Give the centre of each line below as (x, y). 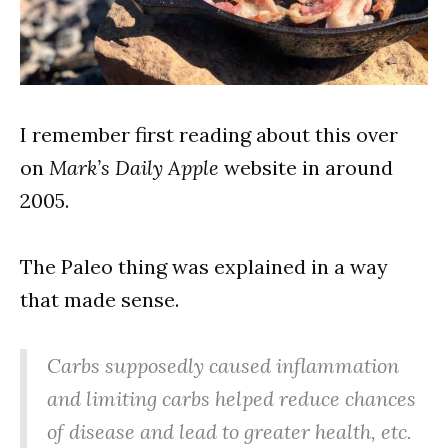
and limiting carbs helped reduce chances (231, 398)
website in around (306, 167)
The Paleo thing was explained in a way (204, 266)
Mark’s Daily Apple (134, 167)
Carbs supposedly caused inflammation (223, 365)
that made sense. (99, 299)
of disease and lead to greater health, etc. (229, 431)
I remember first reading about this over (209, 134)
